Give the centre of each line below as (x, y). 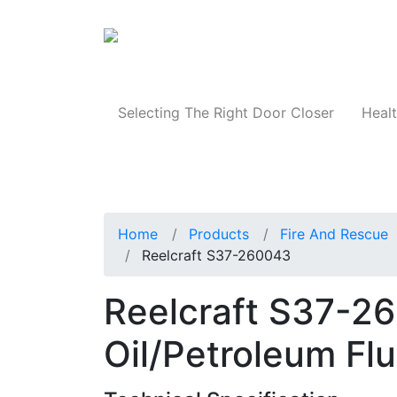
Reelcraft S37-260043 (216, 256)
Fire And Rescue (334, 234)
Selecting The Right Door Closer (226, 113)
